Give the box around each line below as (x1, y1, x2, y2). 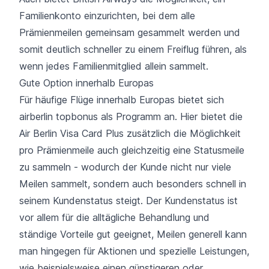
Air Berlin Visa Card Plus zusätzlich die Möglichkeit (19, 127, 241, 139)
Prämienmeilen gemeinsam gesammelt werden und (19, 26, 240, 38)
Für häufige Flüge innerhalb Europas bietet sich (19, 93, 224, 106)
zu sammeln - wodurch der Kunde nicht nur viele (19, 160, 231, 173)
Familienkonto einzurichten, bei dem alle (19, 9, 195, 22)
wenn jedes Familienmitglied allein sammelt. (19, 59, 208, 72)
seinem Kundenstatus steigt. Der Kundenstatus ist (19, 194, 238, 207)
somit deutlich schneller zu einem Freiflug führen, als (19, 43, 247, 55)
